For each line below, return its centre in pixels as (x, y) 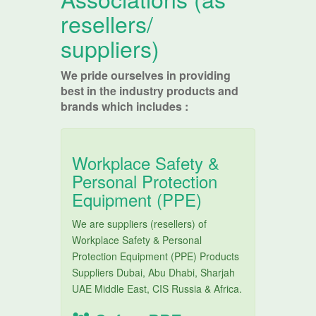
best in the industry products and (150, 91)
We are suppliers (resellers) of (140, 224)
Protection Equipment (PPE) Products (156, 256)
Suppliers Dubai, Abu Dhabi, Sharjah (154, 272)
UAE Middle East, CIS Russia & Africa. (157, 288)
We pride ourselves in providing (146, 75)
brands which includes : (125, 106)
